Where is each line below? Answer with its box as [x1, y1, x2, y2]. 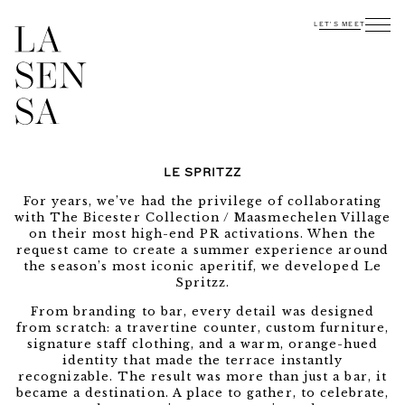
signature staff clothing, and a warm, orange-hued [26, 337, 379, 351]
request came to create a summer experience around [16, 243, 389, 257]
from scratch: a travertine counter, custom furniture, [16, 321, 389, 334]
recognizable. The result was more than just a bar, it [18, 370, 387, 383]
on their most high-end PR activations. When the [29, 227, 376, 240]
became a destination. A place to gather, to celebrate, [15, 386, 390, 400]
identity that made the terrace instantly [62, 353, 343, 367]
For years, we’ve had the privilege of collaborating [23, 194, 382, 208]
